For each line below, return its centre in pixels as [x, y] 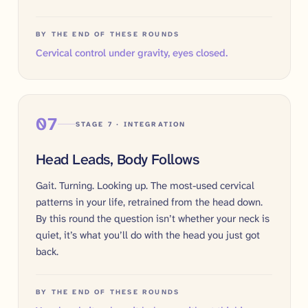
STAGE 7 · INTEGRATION [131, 124]
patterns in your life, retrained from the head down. [149, 202]
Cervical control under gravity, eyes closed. [132, 53]
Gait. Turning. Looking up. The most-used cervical [145, 185]
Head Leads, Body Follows [118, 159]
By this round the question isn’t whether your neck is [153, 218]
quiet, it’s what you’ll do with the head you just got [148, 235]
